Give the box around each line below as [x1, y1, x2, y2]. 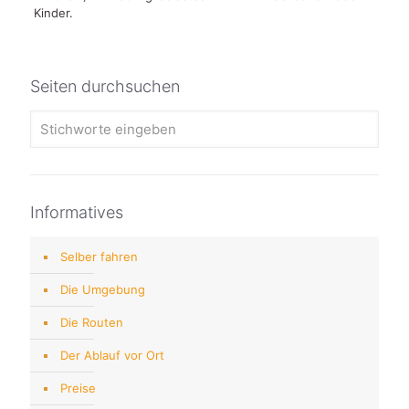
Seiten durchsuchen [30, 76, 180, 96]
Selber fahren [60, 248, 138, 264]
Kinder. [33, 5, 73, 20]
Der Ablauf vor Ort [60, 347, 164, 362]
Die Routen [60, 314, 123, 330]
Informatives [30, 202, 123, 222]
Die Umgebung [60, 281, 145, 297]
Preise [60, 380, 96, 395]
